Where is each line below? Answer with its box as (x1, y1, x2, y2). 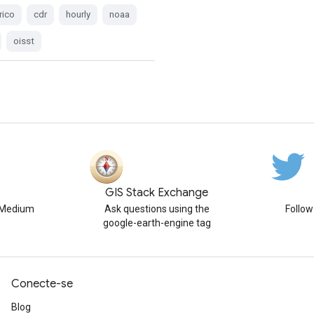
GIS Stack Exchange (105, 186, 209, 200)
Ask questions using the (104, 203, 210, 214)
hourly (66, 8, 91, 20)
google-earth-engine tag (102, 217, 211, 228)
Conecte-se (11, 277, 73, 291)
